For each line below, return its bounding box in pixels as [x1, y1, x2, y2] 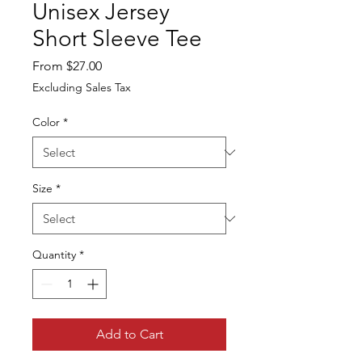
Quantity [32, 247, 76, 262]
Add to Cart [95, 326, 163, 342]
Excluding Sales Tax [32, 80, 131, 95]
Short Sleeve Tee [32, 25, 202, 52]
